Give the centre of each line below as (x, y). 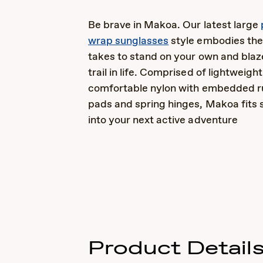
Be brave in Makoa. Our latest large (174, 25)
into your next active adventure (163, 120)
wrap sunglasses (129, 41)
